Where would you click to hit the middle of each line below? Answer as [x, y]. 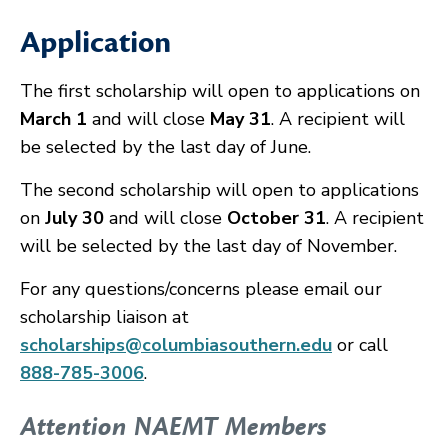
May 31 [240, 119]
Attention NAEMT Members [173, 427]
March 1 [53, 119]
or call [360, 345]
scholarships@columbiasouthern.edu [176, 345]
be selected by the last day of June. [165, 147]
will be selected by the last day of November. [208, 246]
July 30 [72, 218]
